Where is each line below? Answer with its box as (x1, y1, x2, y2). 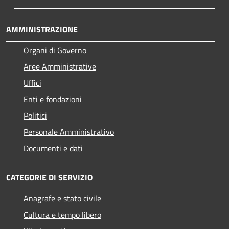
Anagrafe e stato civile (24, 192, 101, 205)
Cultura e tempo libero (24, 209, 101, 221)
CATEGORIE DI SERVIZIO (6, 171, 93, 184)
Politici (24, 109, 47, 122)
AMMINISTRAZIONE (6, 23, 78, 36)
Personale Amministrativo (24, 126, 114, 139)
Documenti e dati (24, 142, 83, 155)
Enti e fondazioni (24, 93, 82, 106)
